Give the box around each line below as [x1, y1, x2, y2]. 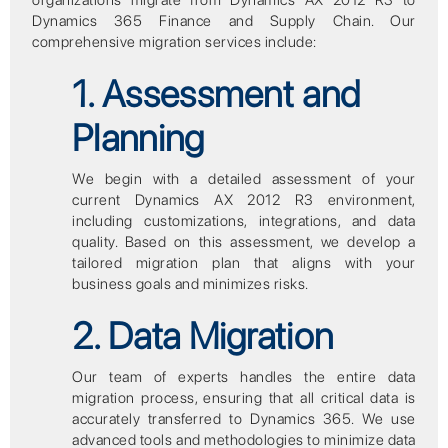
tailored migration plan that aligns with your [72, 254, 416, 273]
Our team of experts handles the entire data [72, 367, 416, 386]
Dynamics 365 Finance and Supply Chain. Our [32, 12, 416, 31]
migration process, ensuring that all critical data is [72, 388, 416, 407]
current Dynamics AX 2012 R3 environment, [72, 191, 416, 210]
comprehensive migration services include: [32, 33, 317, 52]
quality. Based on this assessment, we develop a [72, 233, 416, 252]
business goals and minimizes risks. [72, 275, 309, 294]
